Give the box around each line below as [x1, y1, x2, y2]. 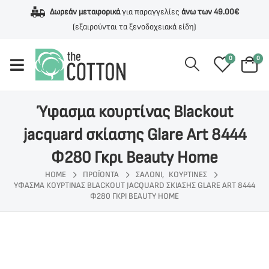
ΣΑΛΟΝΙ [136, 169, 162, 180]
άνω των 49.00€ [181, 7, 239, 17]
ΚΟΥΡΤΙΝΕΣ [169, 169, 207, 180]
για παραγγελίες [119, 7, 181, 17]
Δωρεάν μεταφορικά [49, 7, 120, 17]
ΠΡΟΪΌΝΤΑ [83, 169, 119, 180]
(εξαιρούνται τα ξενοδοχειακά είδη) [73, 21, 196, 32]
